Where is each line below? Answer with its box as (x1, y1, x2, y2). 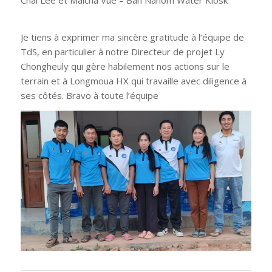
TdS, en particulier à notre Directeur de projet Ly (20, 45, 225, 58)
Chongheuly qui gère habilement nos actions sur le (20, 59, 229, 72)
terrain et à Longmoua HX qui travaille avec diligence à (20, 74, 246, 87)
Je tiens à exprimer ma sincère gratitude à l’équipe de (20, 30, 244, 43)
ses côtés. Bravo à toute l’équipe (20, 89, 158, 101)
